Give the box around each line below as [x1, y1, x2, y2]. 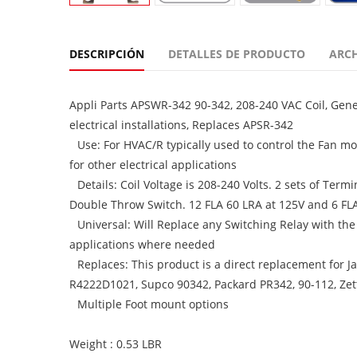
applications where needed [69, 237, 215, 252]
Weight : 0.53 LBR [69, 336, 162, 351]
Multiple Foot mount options [77, 296, 229, 312]
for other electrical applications [69, 157, 237, 172]
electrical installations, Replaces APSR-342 [69, 117, 293, 132]
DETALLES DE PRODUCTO [168, 46, 305, 61]
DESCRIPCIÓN [69, 46, 144, 61]
